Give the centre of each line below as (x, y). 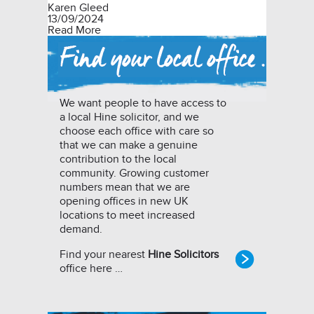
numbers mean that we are (125, 187)
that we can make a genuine (129, 145)
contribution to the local (118, 159)
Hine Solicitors (183, 254)
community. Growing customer (134, 173)
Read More (74, 30)
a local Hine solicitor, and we (129, 117)
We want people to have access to (143, 103)
